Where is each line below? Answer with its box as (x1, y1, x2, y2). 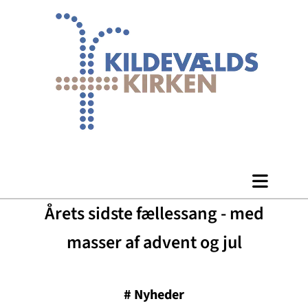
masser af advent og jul (66, 230, 242, 255)
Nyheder (134, 285, 184, 305)
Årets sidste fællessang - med (44, 201, 264, 226)
